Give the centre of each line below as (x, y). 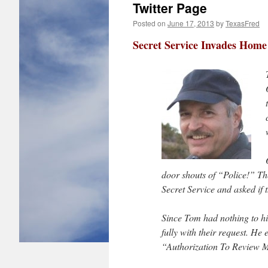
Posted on (149, 23)
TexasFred (243, 23)
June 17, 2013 (191, 23)
